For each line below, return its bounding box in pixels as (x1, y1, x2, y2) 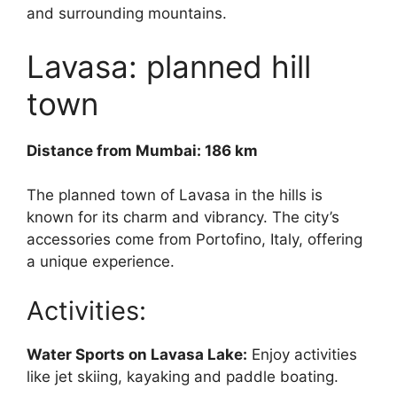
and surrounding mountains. (27, 4, 227, 23)
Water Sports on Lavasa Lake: (27, 345, 247, 363)
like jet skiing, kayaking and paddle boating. (27, 367, 339, 385)
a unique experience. (27, 253, 175, 271)
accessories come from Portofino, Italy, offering (27, 230, 362, 249)
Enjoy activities (247, 345, 357, 363)
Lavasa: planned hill (27, 47, 311, 85)
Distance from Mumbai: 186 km (27, 141, 258, 160)
